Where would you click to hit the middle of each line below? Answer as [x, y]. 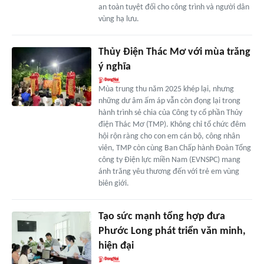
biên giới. [113, 183]
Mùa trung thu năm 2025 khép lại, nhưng [166, 89]
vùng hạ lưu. [118, 19]
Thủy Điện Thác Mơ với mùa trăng [174, 52]
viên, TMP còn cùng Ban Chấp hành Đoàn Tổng [174, 148]
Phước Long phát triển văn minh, [172, 231]
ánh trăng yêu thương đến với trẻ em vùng [169, 171]
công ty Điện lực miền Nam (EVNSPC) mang [169, 160]
